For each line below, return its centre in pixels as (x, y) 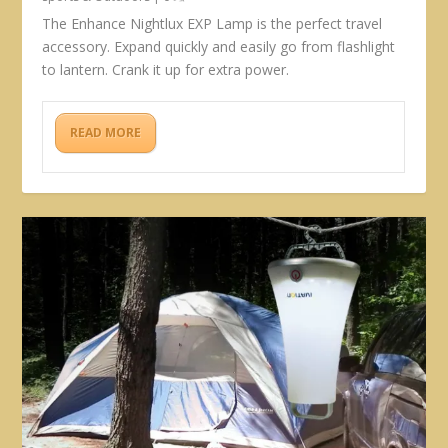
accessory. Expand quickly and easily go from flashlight (219, 46)
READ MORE (106, 132)
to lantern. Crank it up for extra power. (166, 69)
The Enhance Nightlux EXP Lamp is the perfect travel (212, 23)
